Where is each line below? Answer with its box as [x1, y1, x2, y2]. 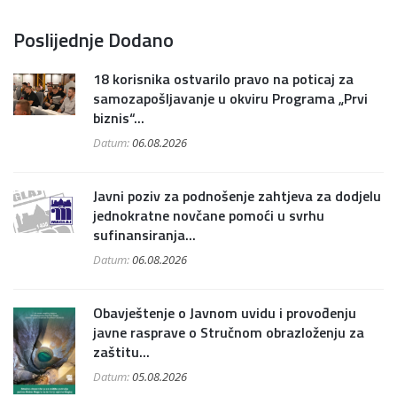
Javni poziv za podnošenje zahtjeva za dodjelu [93, 185, 381, 207]
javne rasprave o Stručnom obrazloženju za [93, 322, 364, 344]
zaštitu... [93, 341, 150, 363]
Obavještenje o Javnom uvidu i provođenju [93, 302, 356, 324]
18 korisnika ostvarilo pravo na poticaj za [93, 68, 354, 90]
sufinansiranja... [93, 224, 196, 246]
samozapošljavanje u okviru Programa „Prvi [93, 88, 368, 110]
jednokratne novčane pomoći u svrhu [93, 205, 324, 227]
